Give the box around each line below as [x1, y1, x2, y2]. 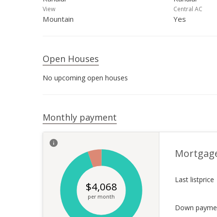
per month [87, 193, 115, 201]
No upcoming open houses [43, 73, 128, 82]
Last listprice [175, 175, 214, 184]
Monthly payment [43, 111, 117, 123]
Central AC [173, 5, 202, 13]
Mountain [43, 14, 74, 24]
